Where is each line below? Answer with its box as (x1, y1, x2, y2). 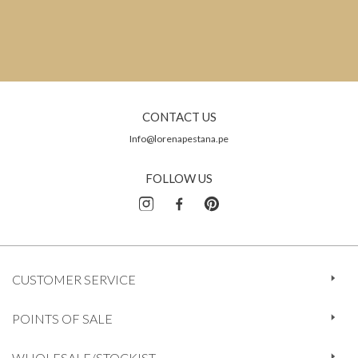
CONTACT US (141, 109, 217, 124)
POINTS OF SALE (12, 311, 113, 326)
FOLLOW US (145, 171, 213, 185)
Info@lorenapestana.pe (129, 133, 229, 145)
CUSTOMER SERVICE (12, 272, 136, 287)
